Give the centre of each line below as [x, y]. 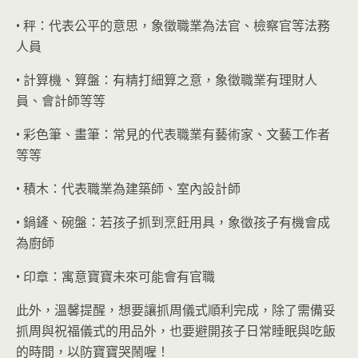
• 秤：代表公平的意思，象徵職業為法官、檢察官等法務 [173, 26]
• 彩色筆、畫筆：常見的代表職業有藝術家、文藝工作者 [173, 134]
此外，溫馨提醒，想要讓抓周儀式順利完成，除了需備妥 [176, 310]
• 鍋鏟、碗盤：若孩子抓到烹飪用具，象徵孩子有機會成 [173, 222]
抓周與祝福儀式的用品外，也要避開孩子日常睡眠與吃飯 [176, 331]
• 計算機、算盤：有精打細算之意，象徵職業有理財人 [167, 80]
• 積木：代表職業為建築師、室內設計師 [128, 189]
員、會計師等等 [61, 101]
